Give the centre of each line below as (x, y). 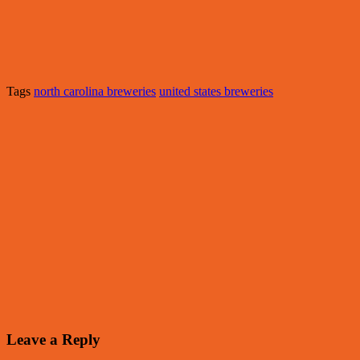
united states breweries (216, 92)
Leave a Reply (53, 339)
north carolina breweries (95, 92)
